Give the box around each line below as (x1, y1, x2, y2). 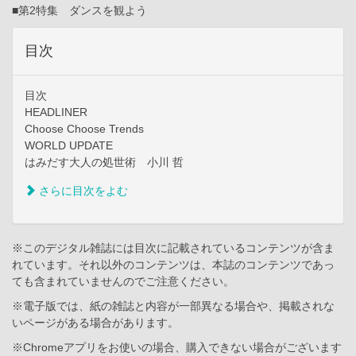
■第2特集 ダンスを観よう (12, 4, 147, 17)
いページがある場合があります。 (12, 316, 179, 330)
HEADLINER (25, 106, 87, 119)
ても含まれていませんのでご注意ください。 (12, 275, 234, 288)
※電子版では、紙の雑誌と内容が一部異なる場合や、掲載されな (12, 300, 335, 313)
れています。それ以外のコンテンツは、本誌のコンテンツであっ (12, 258, 335, 272)
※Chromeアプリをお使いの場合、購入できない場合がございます (12, 341, 342, 354)
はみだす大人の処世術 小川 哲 (25, 156, 184, 169)
